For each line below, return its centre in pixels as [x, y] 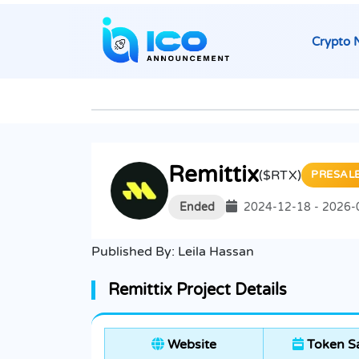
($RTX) [280, 175]
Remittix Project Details [198, 290]
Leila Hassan [216, 252]
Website [190, 345]
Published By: [135, 252]
